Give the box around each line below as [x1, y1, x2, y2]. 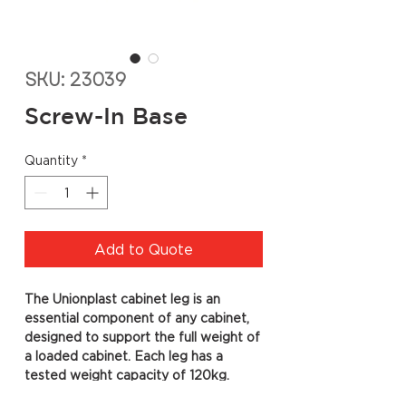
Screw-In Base [24, 102, 188, 129]
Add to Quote [94, 241, 193, 257]
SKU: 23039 [24, 67, 126, 93]
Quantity [24, 153, 78, 167]
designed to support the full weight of [24, 330, 260, 343]
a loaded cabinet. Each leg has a [24, 349, 223, 362]
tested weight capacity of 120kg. [24, 368, 229, 382]
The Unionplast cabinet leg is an [24, 292, 220, 305]
